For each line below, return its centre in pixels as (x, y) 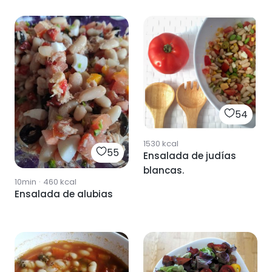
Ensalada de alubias (64, 194)
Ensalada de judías (190, 156)
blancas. (164, 171)
